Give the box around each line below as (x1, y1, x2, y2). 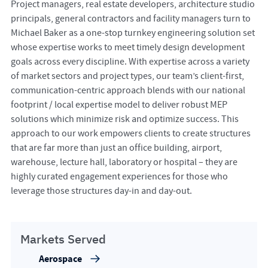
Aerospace (38, 252, 82, 266)
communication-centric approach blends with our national (10, 84, 245, 96)
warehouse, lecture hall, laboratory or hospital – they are (10, 156, 237, 168)
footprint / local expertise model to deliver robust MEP (10, 98, 227, 111)
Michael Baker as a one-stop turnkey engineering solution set (10, 26, 255, 39)
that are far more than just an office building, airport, (10, 141, 222, 154)
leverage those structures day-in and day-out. (10, 184, 192, 197)
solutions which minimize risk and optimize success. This (10, 112, 239, 125)
